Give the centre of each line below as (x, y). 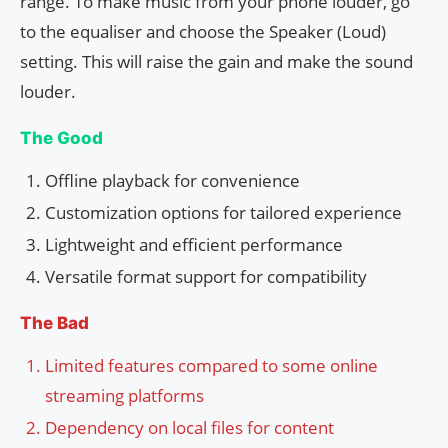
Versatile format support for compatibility (206, 277)
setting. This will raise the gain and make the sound (216, 62)
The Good (61, 138)
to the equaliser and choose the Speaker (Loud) (203, 32)
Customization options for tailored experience (223, 213)
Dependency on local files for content (189, 428)
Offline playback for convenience (172, 181)
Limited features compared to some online (211, 366)
